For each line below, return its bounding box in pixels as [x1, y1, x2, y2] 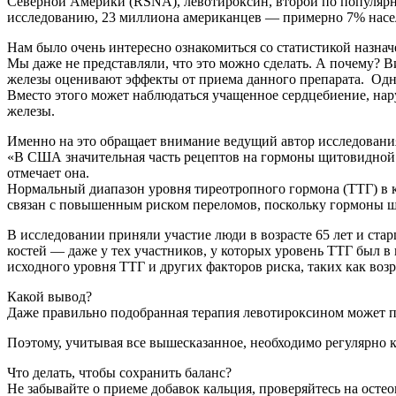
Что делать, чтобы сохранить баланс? [7, 364, 232, 380]
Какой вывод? [7, 288, 92, 304]
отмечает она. [7, 164, 89, 180]
